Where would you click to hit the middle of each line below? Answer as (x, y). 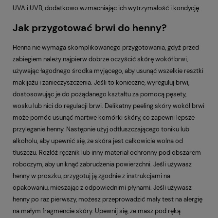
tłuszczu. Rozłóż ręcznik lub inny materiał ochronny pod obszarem (107, 152)
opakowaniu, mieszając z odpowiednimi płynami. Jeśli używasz (102, 187)
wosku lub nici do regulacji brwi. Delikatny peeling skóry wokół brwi (109, 106)
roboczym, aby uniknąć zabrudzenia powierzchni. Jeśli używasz (102, 164)
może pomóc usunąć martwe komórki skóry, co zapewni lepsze (104, 117)
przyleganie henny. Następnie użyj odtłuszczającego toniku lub (101, 129)
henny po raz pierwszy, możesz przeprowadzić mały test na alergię (108, 199)
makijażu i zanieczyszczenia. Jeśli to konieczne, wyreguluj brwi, (101, 82)
